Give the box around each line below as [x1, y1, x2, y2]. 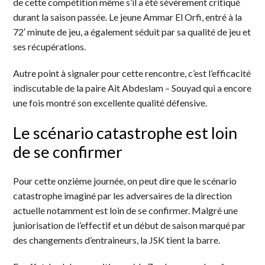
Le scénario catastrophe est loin [13, 122, 238, 143]
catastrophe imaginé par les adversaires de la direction [13, 189, 232, 201]
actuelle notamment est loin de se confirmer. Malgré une [13, 204, 238, 216]
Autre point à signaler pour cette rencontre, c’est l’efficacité [13, 67, 251, 79]
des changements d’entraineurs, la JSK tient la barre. [13, 234, 221, 245]
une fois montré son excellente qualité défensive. [13, 96, 208, 108]
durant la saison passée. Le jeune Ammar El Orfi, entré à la [13, 11, 243, 22]
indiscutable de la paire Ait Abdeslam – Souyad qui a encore [13, 82, 252, 93]
